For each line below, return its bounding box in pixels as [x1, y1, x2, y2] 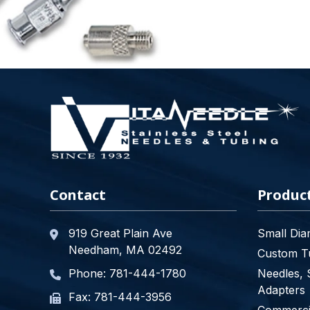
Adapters [257, 282, 305, 297]
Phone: [69, 266, 109, 280]
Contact [50, 185, 106, 204]
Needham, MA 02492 [69, 242, 182, 257]
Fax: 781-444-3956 [69, 289, 172, 304]
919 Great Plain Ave [69, 226, 172, 240]
